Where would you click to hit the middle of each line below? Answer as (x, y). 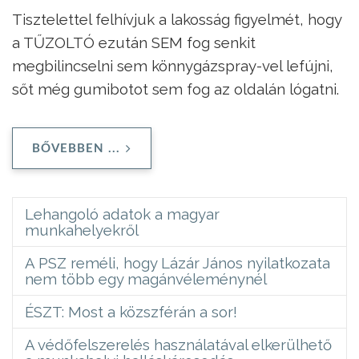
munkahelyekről (82, 230)
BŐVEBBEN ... (76, 148)
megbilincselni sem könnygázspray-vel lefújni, (173, 65)
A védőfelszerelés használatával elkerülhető (178, 344)
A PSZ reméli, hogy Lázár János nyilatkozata (177, 262)
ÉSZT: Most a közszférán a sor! (131, 311)
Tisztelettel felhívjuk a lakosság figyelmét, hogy (177, 19)
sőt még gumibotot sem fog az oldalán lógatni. (175, 89)
